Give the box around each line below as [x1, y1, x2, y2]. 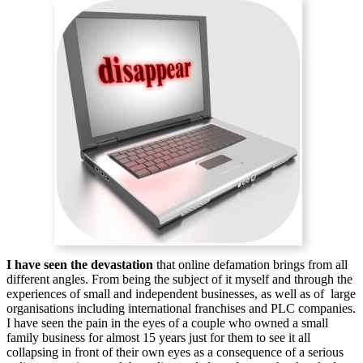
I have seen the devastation [6, 258, 153, 272]
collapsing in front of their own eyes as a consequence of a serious [6, 345, 344, 360]
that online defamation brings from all [153, 258, 348, 272]
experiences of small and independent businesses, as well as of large [6, 287, 356, 301]
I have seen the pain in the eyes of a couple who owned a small [6, 316, 328, 331]
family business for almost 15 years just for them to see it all [6, 331, 310, 345]
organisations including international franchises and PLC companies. [6, 301, 356, 316]
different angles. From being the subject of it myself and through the [6, 272, 352, 287]
